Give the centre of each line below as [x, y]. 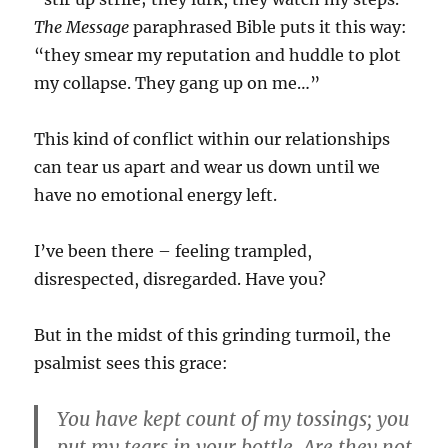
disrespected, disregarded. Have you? [180, 278]
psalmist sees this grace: [131, 362]
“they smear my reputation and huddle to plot [218, 54]
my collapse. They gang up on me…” [177, 82]
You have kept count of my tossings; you [233, 418]
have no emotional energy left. [156, 194]
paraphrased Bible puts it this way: [268, 26]
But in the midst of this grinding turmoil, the [213, 334]
